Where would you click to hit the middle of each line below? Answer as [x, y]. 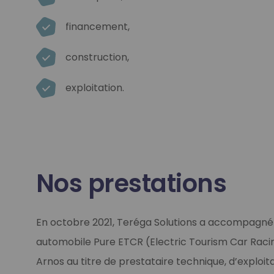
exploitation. [94, 88]
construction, [97, 57]
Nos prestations [131, 183]
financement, [97, 27]
